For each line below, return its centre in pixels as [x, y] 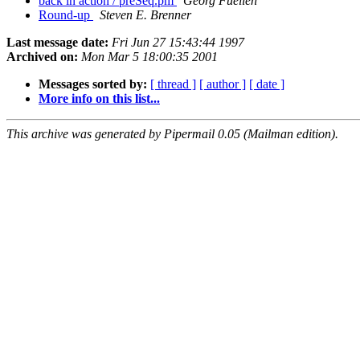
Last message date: [57, 43]
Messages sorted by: [93, 84]
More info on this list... [99, 99]
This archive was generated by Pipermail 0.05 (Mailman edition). [172, 134]
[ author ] [223, 84]
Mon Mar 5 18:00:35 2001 [149, 57]
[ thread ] [173, 84]
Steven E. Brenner [145, 15]
